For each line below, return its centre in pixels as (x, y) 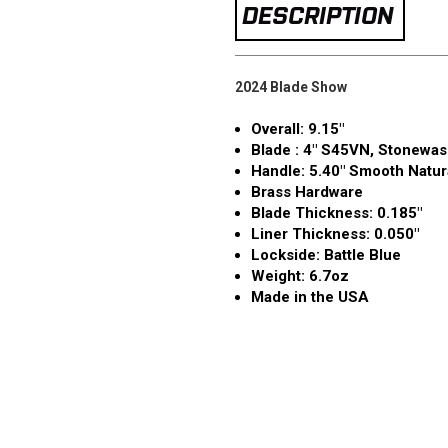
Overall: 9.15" (297, 128)
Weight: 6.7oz (299, 275)
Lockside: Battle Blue (325, 254)
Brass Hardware (306, 191)
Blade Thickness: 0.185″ (336, 212)
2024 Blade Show (290, 86)
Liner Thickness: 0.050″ (334, 233)
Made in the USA (309, 296)
